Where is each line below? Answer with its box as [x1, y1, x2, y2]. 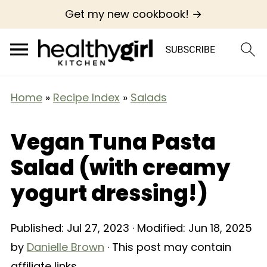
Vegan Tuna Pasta [10, 127, 216, 157]
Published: [10, 221, 67, 235]
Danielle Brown [26, 240, 104, 254]
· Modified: [129, 221, 188, 235]
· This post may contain [104, 240, 231, 254]
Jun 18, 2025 [188, 221, 252, 235]
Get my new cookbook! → [65, 7, 202, 21]
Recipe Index [52, 90, 120, 105]
